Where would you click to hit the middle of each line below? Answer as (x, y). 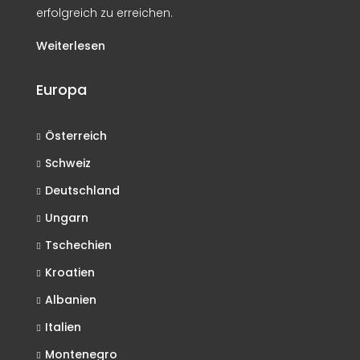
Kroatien (70, 272)
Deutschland (82, 190)
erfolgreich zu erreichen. (104, 13)
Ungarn (67, 218)
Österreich (76, 136)
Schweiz (68, 163)
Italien (63, 327)
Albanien (71, 300)
